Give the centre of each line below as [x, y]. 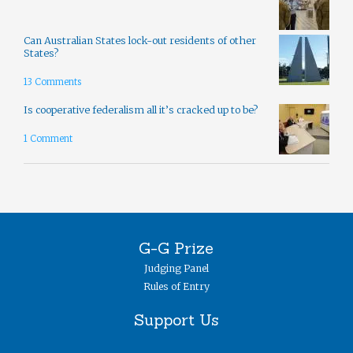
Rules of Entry [176, 287]
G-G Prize [176, 248]
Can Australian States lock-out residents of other [140, 40]
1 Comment [48, 139]
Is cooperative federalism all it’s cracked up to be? [141, 110]
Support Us [176, 319]
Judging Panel [176, 269]
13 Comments [52, 82]
